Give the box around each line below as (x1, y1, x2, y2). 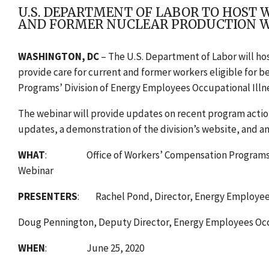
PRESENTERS (18, 190, 77, 204)
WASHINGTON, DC (18, 50, 101, 64)
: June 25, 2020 (45, 241, 144, 255)
